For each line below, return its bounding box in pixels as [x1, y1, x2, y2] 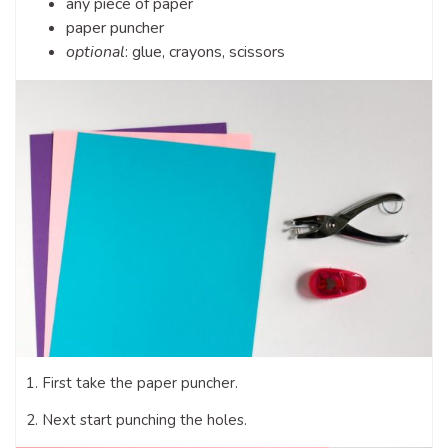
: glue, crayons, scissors [125, 40, 285, 63]
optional [66, 40, 125, 63]
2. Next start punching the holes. [26, 410, 247, 431]
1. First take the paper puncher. [26, 373, 238, 394]
